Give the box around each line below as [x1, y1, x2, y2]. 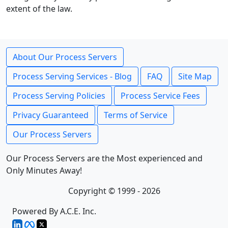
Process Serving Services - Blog [13, 71, 132, 82]
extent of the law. [6, 3, 72, 14]
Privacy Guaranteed [13, 109, 89, 121]
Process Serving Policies [13, 90, 105, 101]
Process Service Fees [121, 90, 200, 101]
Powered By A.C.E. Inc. [12, 206, 96, 217]
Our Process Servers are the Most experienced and [6, 153, 203, 164]
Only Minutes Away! [6, 165, 82, 176]
